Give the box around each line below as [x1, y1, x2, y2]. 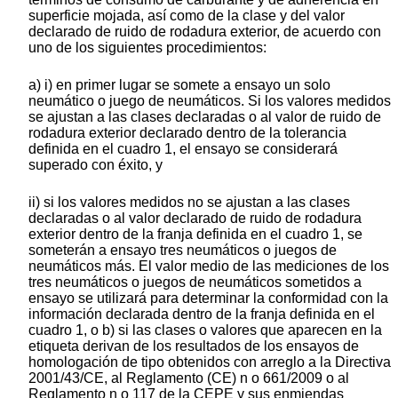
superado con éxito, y [28, 157, 163, 173]
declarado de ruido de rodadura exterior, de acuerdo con [28, 24, 381, 40]
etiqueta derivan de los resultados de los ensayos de [28, 338, 359, 354]
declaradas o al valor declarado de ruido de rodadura [28, 211, 362, 227]
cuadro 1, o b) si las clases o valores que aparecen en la [28, 322, 382, 338]
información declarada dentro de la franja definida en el [28, 306, 375, 322]
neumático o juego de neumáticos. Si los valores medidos [28, 93, 391, 109]
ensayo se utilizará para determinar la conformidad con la [28, 291, 388, 306]
